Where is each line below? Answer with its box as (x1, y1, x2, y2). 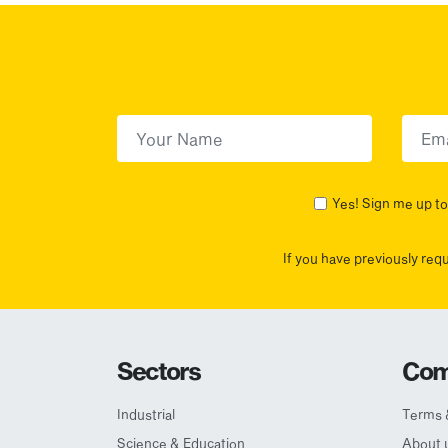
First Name (116, 116, 202, 136)
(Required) (204, 116, 288, 136)
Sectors (117, 355, 201, 385)
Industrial (117, 405, 175, 422)
